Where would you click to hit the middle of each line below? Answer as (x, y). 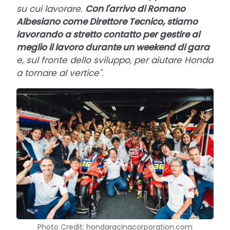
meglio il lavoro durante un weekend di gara (113, 47)
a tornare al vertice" (59, 73)
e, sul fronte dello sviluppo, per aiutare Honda (115, 60)
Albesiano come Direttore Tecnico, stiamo (107, 21)
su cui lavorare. (51, 8)
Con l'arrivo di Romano (135, 8)
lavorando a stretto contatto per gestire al (108, 34)
